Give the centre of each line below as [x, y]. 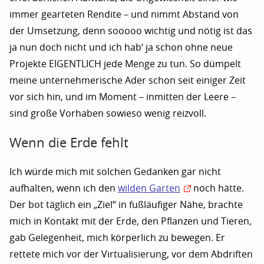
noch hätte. [217, 189]
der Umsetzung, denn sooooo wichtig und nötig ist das [131, 31]
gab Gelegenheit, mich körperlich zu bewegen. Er [117, 238]
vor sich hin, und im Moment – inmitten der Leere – [123, 97]
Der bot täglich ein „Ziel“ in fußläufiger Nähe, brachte [126, 205]
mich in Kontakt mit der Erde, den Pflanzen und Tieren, [131, 222]
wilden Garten [149, 189]
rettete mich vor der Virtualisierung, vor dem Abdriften [131, 255]
